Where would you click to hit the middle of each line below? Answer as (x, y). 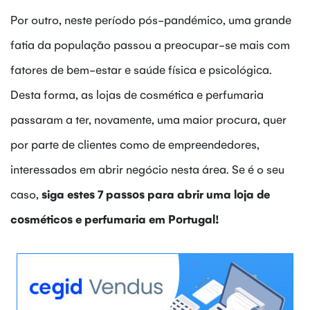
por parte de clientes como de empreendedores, (135, 144)
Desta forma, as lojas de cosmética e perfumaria (137, 94)
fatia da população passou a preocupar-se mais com (150, 44)
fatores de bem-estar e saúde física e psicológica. (141, 69)
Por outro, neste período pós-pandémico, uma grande (151, 19)
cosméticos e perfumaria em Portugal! (115, 218)
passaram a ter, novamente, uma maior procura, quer (148, 119)
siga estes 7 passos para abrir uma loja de (154, 193)
